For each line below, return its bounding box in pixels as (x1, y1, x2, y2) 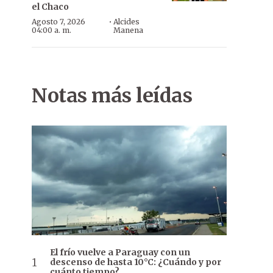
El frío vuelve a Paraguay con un (50, 247, 190, 258)
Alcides (113, 17, 140, 26)
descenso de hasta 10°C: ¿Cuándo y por (50, 257, 221, 268)
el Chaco (32, 1, 69, 12)
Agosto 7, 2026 (32, 17, 85, 26)
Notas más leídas (32, 83, 192, 108)
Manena (113, 26, 144, 35)
